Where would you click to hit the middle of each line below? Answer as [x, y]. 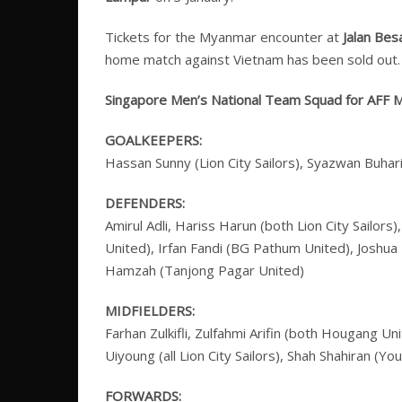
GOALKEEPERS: [153, 140]
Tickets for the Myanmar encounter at [224, 37]
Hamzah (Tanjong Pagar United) [205, 271]
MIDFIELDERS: [150, 311]
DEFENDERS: [145, 203]
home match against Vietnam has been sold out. [253, 60]
